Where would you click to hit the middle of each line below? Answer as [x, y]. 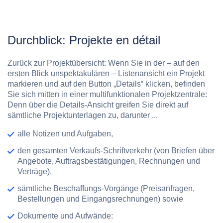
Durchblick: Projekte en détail [84, 40]
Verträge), [35, 172]
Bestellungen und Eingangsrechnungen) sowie [100, 199]
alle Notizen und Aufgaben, [65, 134]
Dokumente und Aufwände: [65, 216]
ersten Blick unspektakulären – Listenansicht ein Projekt [106, 74]
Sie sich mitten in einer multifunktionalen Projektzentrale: [107, 95]
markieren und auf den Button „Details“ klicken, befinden [106, 84]
